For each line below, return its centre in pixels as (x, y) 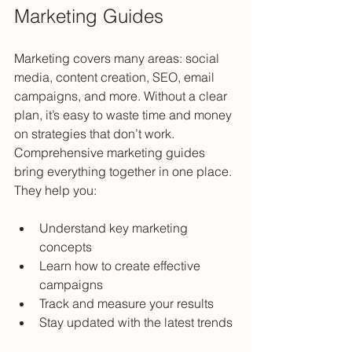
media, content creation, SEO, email (116, 77)
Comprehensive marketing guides (111, 153)
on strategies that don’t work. (96, 134)
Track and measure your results (130, 304)
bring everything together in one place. (125, 172)
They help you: (55, 191)
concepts (69, 247)
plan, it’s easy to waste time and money (125, 115)
